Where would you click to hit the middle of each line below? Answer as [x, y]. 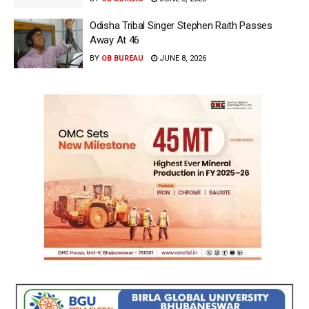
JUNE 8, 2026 [182, 59]
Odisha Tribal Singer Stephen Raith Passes [181, 26]
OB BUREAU [122, 59]
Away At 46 [114, 40]
